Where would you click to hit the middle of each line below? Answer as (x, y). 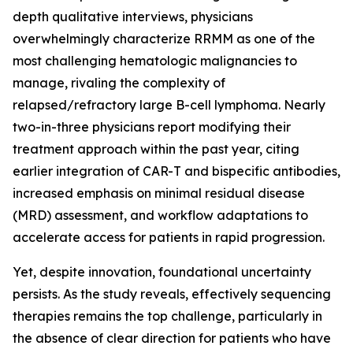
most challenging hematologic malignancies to (155, 61)
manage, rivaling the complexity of (119, 83)
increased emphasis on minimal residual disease (159, 193)
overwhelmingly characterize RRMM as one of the (164, 39)
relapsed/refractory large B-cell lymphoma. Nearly (169, 105)
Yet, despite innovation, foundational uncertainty (162, 272)
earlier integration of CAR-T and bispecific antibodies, (176, 171)
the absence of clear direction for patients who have (172, 338)
